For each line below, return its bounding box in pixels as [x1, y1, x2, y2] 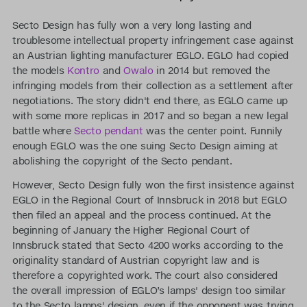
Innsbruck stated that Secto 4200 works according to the [12, 239, 283, 252]
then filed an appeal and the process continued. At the [12, 209, 271, 222]
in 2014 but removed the [153, 64, 270, 77]
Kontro [67, 64, 99, 77]
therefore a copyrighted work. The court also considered [12, 269, 278, 282]
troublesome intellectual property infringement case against [12, 34, 294, 47]
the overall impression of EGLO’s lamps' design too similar [12, 284, 286, 297]
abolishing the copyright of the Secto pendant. [12, 154, 232, 167]
